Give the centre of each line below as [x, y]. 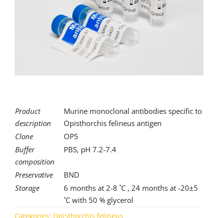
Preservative [34, 175]
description [39, 123]
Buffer [25, 150]
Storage [27, 188]
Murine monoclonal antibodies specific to [133, 111]
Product [27, 111]
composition [35, 162]
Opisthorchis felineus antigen [112, 123]
